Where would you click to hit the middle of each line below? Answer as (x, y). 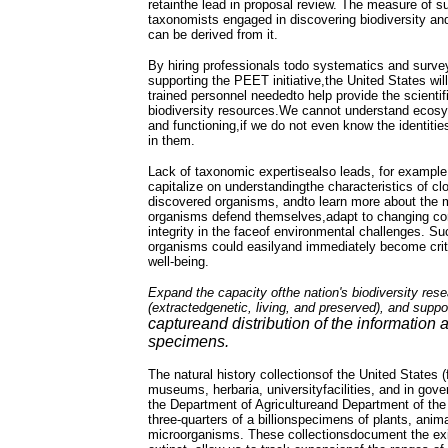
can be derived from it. (213, 34)
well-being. (178, 261)
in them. (171, 140)
